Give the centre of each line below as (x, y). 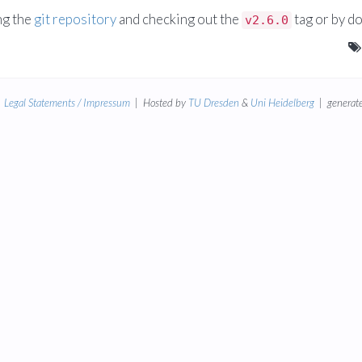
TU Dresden (213, 102)
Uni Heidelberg (282, 102)
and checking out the (179, 19)
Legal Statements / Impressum (67, 102)
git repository (75, 19)
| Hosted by (159, 102)
